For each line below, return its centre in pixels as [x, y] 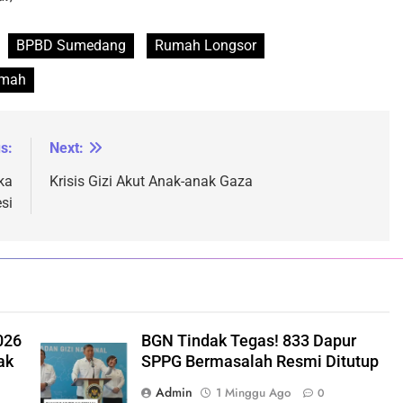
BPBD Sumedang [71, 46]
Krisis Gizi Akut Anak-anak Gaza [151, 182]
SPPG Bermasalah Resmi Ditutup [260, 362]
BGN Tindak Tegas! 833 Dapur [248, 341]
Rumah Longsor [206, 46]
